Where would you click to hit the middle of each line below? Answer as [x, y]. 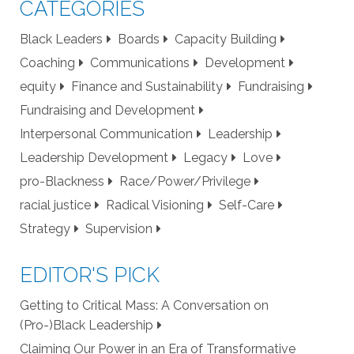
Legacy [206, 157]
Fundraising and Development [107, 110]
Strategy [45, 228]
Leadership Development [94, 157]
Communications [140, 62]
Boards [139, 39]
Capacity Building [226, 39]
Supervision [119, 228]
